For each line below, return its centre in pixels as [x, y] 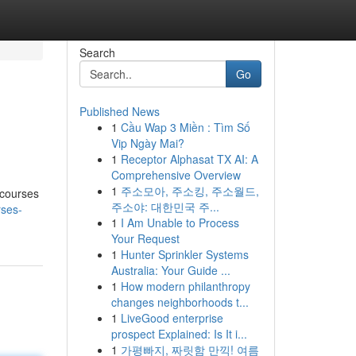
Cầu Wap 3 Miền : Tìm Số [185, 127]
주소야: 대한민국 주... [165, 207]
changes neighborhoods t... [180, 302]
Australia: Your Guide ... [170, 270]
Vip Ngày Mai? [147, 143]
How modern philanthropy [185, 286]
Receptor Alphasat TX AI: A [189, 159]
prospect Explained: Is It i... [179, 334]
